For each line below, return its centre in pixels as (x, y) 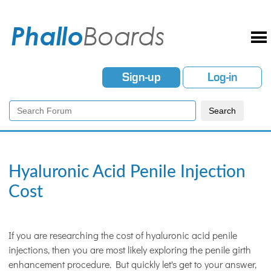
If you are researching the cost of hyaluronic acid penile (123, 235)
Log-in (222, 77)
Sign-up (141, 77)
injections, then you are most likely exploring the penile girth (130, 250)
